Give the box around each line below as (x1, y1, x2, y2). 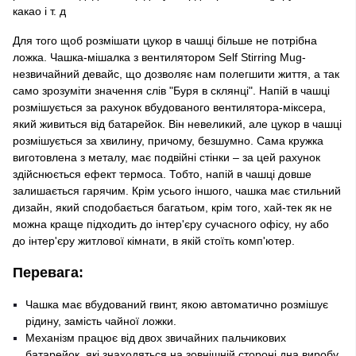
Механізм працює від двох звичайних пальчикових (25, 331, 286, 344)
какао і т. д (13, 5, 66, 17)
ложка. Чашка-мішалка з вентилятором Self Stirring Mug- (13, 51, 306, 64)
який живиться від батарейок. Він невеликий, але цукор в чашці (13, 118, 342, 130)
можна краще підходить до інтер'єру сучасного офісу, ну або (13, 218, 329, 230)
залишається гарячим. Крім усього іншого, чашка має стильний (13, 184, 341, 197)
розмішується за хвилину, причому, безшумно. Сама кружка (13, 134, 323, 147)
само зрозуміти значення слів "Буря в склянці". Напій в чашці (13, 84, 330, 97)
